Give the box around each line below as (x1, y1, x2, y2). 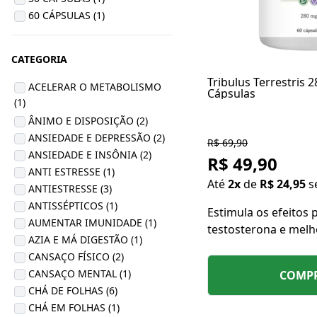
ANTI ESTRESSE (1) (28, 165, 115, 178)
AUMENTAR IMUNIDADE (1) (28, 216, 156, 229)
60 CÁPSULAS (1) (28, 8, 105, 22)
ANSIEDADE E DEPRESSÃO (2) (28, 131, 165, 144)
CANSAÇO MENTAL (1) (28, 267, 131, 280)
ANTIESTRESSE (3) (28, 182, 112, 195)
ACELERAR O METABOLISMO (28, 80, 161, 93)
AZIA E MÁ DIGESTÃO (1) (28, 233, 142, 246)
